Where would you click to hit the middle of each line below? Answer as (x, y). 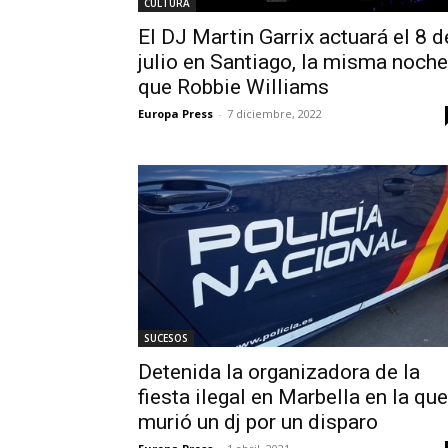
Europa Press (175, 114)
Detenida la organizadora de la (279, 372)
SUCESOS (166, 338)
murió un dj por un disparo (258, 422)
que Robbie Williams (233, 87)
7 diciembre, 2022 (274, 114)
